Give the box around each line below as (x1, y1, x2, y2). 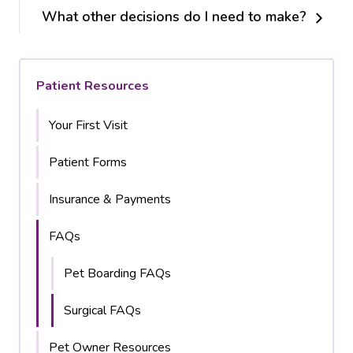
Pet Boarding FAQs (64, 265, 171, 282)
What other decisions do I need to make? (42, 7, 307, 26)
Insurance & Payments (49, 191, 171, 208)
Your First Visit (49, 117, 128, 134)
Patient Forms (49, 154, 127, 171)
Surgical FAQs (64, 302, 141, 319)
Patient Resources (36, 77, 149, 95)
